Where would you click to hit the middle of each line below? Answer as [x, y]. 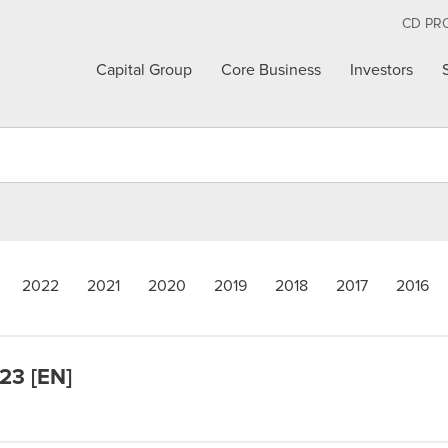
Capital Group [144, 70]
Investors [382, 70]
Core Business [271, 70]
